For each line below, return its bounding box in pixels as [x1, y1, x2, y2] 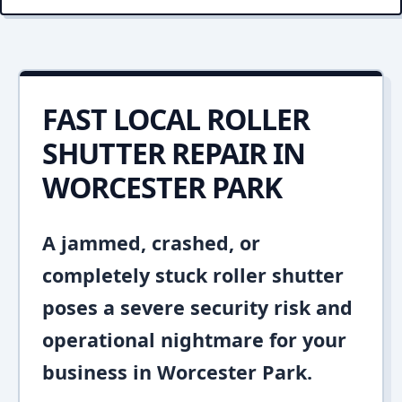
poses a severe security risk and [42, 294, 353, 320]
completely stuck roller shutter [42, 262, 344, 288]
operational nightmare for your [42, 327, 346, 353]
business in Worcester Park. [42, 359, 312, 385]
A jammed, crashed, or [42, 230, 260, 256]
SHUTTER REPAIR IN [42, 134, 305, 172]
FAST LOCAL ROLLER [42, 100, 310, 138]
